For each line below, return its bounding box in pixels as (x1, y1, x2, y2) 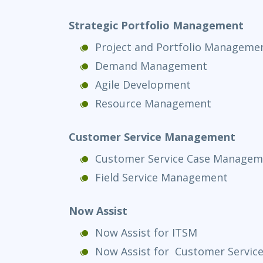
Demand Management (95, 58, 207, 73)
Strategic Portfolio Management (69, 18, 244, 32)
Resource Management (95, 96, 211, 110)
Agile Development (95, 77, 191, 92)
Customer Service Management (69, 129, 235, 144)
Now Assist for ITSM (95, 225, 197, 240)
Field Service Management (95, 170, 228, 184)
